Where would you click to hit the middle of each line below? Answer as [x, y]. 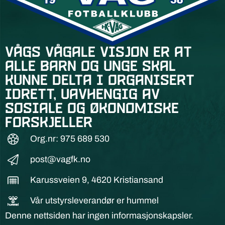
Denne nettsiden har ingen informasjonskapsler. [99, 216]
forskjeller [49, 123]
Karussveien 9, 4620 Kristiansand [96, 180]
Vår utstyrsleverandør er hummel [94, 201]
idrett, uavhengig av [82, 95]
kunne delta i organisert [100, 81]
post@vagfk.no [60, 160]
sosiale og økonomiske [92, 109]
